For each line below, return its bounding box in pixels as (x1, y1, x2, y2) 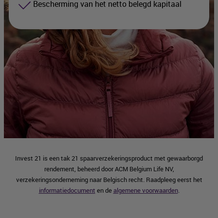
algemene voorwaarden (113, 186, 178, 194)
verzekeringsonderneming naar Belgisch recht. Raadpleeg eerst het (16, 176, 202, 183)
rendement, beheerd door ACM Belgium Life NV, (44, 165, 174, 173)
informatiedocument (38, 186, 95, 194)
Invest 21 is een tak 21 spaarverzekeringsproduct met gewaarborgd (15, 154, 203, 162)
